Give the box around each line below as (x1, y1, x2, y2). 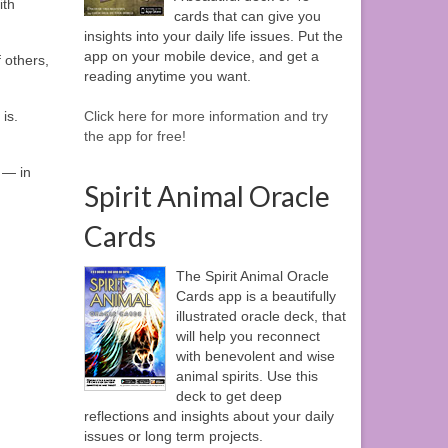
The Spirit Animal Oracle (175, 268, 329, 285)
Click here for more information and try (83, 108, 328, 125)
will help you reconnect (175, 328, 320, 345)
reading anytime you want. (83, 68, 251, 85)
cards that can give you (173, 8, 321, 25)
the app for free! (83, 128, 186, 145)
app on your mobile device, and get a (83, 48, 319, 65)
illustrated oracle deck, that (175, 308, 346, 325)
